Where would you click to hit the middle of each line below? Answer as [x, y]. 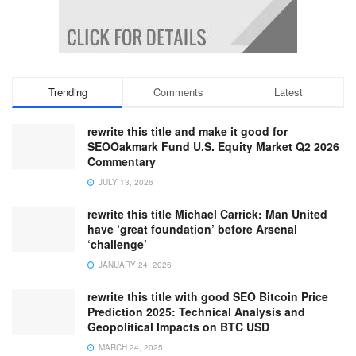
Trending [68, 91]
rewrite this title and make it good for [188, 131]
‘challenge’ [117, 244]
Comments [178, 91]
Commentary [122, 161]
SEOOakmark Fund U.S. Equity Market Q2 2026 [213, 146]
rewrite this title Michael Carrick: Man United [207, 213]
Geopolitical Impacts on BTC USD [178, 326]
